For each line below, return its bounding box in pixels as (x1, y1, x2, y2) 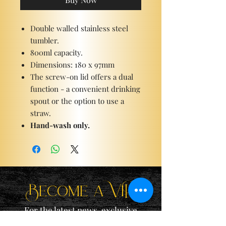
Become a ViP (27, 176, 135, 205)
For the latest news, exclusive (24, 204, 137, 215)
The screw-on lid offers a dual (30, 72, 133, 82)
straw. (30, 108, 51, 118)
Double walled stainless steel (30, 23, 128, 33)
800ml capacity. (30, 47, 83, 58)
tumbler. (30, 35, 59, 45)
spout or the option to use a (30, 96, 124, 106)
